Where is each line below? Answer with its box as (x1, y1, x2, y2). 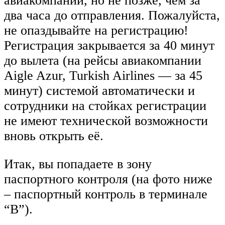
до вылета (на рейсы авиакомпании (4, 53, 201, 68)
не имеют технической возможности (4, 114, 208, 129)
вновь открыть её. (4, 129, 103, 144)
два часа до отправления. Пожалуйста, (4, 8, 220, 23)
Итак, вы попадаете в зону (4, 156, 152, 171)
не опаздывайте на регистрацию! (4, 23, 188, 38)
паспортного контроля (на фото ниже (4, 171, 212, 186)
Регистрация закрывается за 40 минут (4, 38, 214, 53)
